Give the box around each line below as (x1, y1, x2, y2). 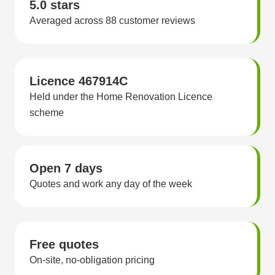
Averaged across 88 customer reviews (29, 15, 195, 26)
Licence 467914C (29, 74, 128, 88)
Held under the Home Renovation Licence (29, 91, 212, 102)
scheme (29, 107, 64, 118)
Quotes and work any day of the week (29, 178, 192, 189)
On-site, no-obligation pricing (29, 254, 155, 265)
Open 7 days (29, 161, 103, 175)
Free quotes (29, 237, 99, 251)
